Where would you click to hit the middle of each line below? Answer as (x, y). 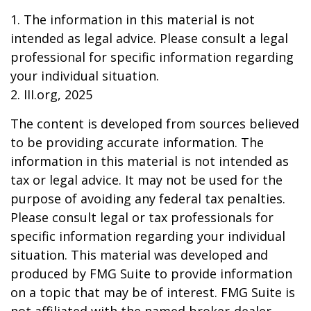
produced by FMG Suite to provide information (151, 274)
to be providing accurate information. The (137, 142)
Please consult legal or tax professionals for (142, 217)
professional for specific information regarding (152, 57)
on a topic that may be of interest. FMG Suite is (153, 292)
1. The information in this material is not (133, 19)
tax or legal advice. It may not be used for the (146, 180)
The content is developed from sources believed (155, 124)
